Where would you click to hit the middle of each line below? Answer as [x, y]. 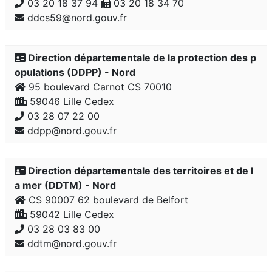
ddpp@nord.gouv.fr [70, 131]
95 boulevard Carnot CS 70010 [99, 87]
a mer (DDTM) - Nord [65, 185]
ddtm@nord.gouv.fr [70, 243]
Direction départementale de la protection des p [141, 58]
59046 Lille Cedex [70, 101]
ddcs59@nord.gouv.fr [76, 18]
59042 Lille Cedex [70, 214]
